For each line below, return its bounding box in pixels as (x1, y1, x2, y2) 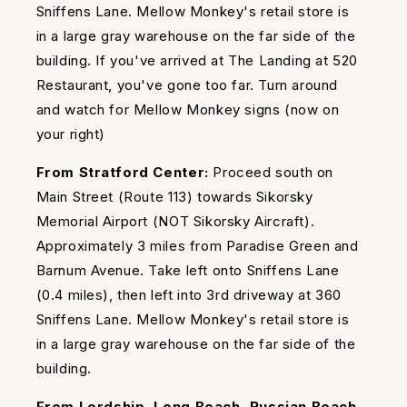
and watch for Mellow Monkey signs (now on (35, 101, 340, 119)
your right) (35, 125, 106, 144)
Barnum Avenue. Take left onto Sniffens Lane (35, 262, 340, 280)
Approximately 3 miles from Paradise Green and (35, 237, 359, 255)
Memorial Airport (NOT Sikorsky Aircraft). (35, 213, 315, 231)
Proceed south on (213, 164, 333, 182)
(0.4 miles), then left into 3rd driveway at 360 (35, 286, 342, 304)
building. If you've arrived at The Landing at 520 (35, 52, 358, 70)
